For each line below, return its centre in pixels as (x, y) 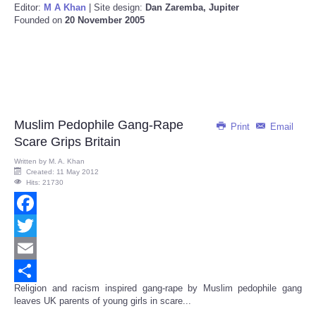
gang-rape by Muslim (187, 288)
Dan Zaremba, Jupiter (191, 8)
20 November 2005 (105, 20)
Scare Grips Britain (67, 142)
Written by (31, 162)
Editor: (29, 8)
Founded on (39, 20)
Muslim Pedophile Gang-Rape (99, 125)
